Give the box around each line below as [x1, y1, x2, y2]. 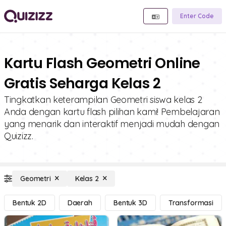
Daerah [67, 198, 92, 207]
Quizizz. [4, 130, 33, 142]
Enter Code [180, 12, 214, 20]
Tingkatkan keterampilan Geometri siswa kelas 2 [4, 94, 202, 105]
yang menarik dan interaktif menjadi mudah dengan [4, 118, 220, 130]
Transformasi [168, 198, 213, 207]
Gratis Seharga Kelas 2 [4, 74, 161, 93]
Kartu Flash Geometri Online [4, 53, 200, 73]
